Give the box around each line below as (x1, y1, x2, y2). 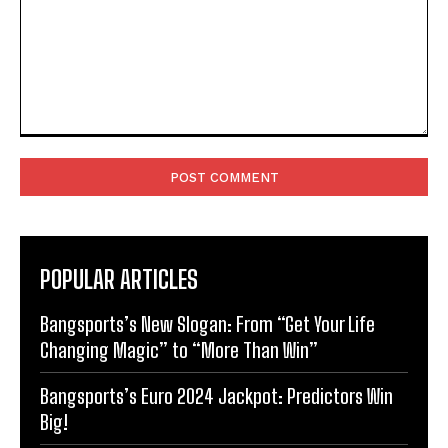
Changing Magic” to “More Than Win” (40, 337, 318, 362)
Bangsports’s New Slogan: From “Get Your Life (40, 311, 375, 336)
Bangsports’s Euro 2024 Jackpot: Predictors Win (40, 383, 393, 408)
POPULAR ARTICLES (40, 264, 198, 294)
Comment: (19, 137, 86, 155)
